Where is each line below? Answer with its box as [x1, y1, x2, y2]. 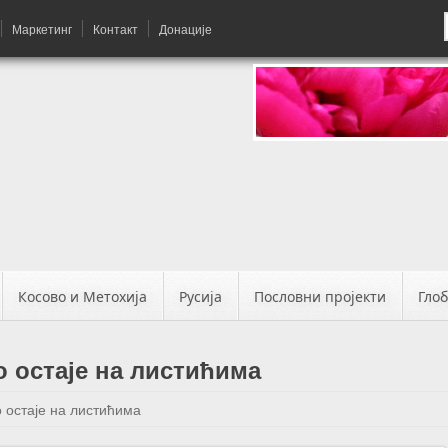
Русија [179, 287, 222, 306]
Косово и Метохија [18, 287, 147, 306]
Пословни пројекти [254, 287, 386, 306]
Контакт [93, 20, 138, 37]
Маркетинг [12, 20, 72, 37]
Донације [159, 20, 212, 37]
